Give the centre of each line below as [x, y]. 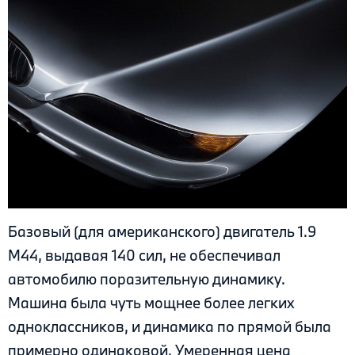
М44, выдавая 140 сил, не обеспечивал [144, 256]
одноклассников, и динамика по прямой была [170, 327]
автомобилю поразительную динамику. [147, 279]
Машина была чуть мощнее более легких [151, 303]
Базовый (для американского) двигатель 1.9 [162, 232]
